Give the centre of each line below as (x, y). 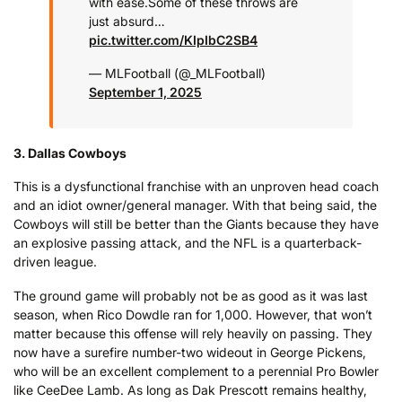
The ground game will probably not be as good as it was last (191, 295)
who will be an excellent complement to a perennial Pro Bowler (196, 371)
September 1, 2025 (145, 92)
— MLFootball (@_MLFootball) (177, 74)
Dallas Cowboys (77, 153)
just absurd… (127, 21)
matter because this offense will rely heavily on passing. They (193, 333)
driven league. (55, 262)
